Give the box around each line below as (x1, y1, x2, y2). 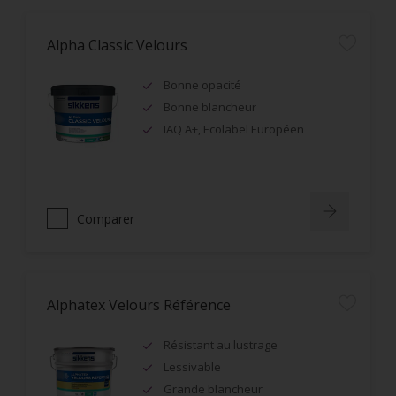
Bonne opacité (164, 77, 241, 93)
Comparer (77, 209, 134, 227)
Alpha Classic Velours (47, 35, 187, 55)
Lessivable (164, 359, 221, 375)
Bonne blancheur (164, 99, 256, 115)
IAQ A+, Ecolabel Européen (164, 121, 304, 137)
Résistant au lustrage (164, 337, 278, 353)
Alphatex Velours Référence (47, 295, 231, 315)
